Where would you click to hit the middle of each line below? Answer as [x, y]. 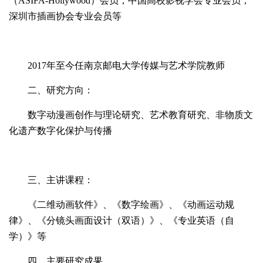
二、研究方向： [60, 90]
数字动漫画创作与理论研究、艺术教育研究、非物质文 [140, 115]
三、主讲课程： [60, 180]
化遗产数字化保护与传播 [60, 131]
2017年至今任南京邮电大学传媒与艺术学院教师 [126, 65]
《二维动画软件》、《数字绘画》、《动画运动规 [131, 205]
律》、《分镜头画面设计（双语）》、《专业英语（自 [122, 220]
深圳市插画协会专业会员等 [65, 16]
